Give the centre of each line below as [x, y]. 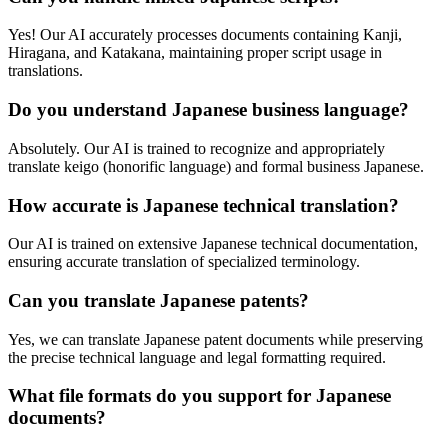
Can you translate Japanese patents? [158, 300]
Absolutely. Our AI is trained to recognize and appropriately [196, 148]
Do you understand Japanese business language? [208, 110]
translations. [45, 71]
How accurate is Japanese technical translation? [203, 205]
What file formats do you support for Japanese [199, 396]
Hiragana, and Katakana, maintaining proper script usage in [195, 53]
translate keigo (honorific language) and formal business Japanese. [216, 166]
